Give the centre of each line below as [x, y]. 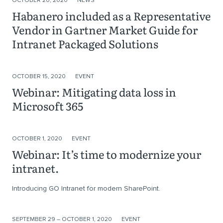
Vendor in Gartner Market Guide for [105, 30]
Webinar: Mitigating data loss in [94, 92]
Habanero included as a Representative [111, 16]
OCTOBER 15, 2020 [40, 76]
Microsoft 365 [48, 106]
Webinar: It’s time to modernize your [107, 154]
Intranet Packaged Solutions [85, 44]
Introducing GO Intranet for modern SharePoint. [86, 188]
